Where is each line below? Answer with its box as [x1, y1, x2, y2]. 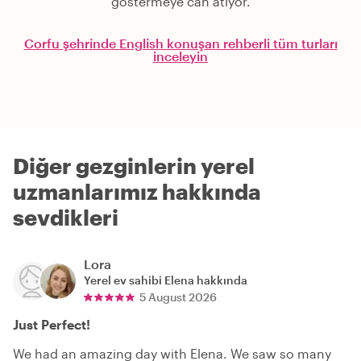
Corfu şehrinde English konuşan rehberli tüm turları [23, 35, 338, 52]
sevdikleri [13, 205, 118, 230]
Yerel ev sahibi [84, 273, 164, 288]
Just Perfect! [13, 317, 90, 333]
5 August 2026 [139, 290, 217, 305]
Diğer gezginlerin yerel [13, 153, 255, 179]
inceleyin [153, 48, 208, 64]
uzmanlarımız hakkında [13, 179, 261, 205]
